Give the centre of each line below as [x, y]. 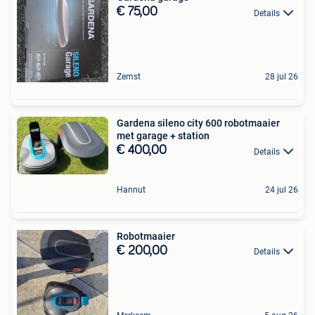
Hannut [131, 189]
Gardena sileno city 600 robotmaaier [198, 123]
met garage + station [163, 136]
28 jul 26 [282, 77]
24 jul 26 [282, 189]
